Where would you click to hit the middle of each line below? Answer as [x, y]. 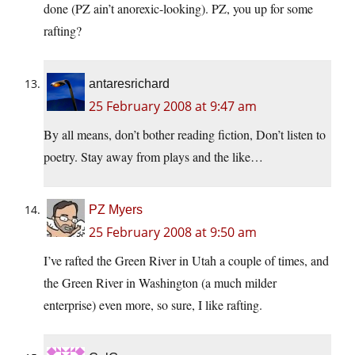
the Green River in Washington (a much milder [160, 283]
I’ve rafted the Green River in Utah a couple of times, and [186, 261]
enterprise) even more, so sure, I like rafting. [153, 305]
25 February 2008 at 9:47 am [173, 107]
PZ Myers [116, 210]
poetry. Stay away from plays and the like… [153, 157]
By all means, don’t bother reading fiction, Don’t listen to [185, 135]
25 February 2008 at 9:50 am [173, 233]
